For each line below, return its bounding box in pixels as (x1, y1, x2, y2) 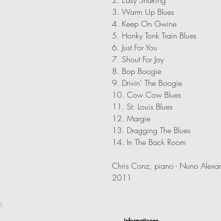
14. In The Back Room (112, 136, 186, 147)
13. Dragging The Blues (112, 124, 190, 136)
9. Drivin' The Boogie (112, 77, 182, 88)
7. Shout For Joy (112, 53, 164, 65)
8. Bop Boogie (112, 65, 161, 76)
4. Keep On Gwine (112, 18, 177, 29)
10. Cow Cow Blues (112, 89, 181, 100)
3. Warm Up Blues (112, 6, 174, 17)
